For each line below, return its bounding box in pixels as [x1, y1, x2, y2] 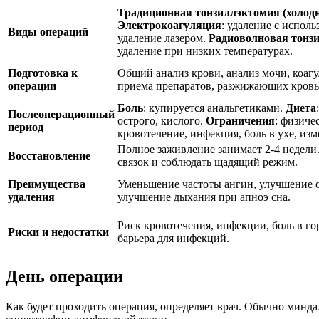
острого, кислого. [117, 114, 206, 127]
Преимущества [8, 177, 85, 190]
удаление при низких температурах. [117, 44, 293, 57]
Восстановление [8, 149, 90, 162]
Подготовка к [8, 66, 78, 79]
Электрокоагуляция [117, 19, 221, 31]
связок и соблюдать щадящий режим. [117, 155, 298, 168]
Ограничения [206, 114, 275, 127]
